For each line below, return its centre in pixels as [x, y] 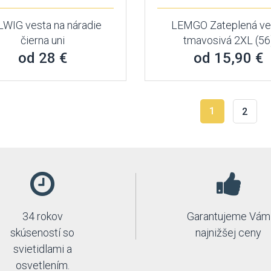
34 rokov [42, 216]
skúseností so [43, 233]
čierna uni [42, 40]
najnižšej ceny [229, 233]
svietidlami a [42, 249]
